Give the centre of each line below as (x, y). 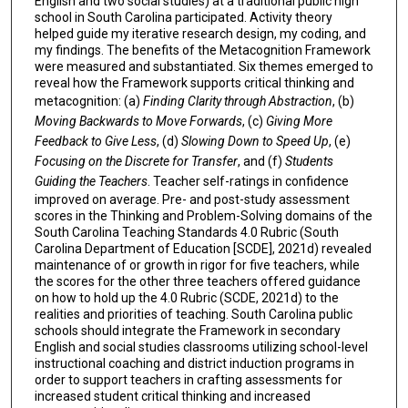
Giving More (299, 121)
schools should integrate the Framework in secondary (187, 330)
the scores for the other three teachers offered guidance (197, 281)
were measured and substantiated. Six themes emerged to (204, 66)
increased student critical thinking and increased (172, 396)
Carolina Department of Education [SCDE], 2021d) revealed (203, 248)
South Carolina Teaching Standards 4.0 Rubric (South (186, 232)
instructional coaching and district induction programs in (194, 363)
